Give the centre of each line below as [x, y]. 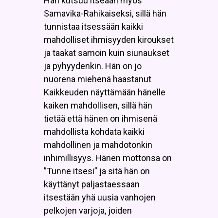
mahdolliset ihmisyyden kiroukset [109, 39]
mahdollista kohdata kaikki [94, 131]
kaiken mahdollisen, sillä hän [98, 105]
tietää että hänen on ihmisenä [100, 118]
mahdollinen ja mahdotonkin [98, 145]
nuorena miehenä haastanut [98, 79]
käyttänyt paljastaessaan [92, 184]
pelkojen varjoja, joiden [88, 210]
